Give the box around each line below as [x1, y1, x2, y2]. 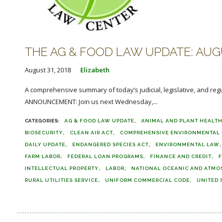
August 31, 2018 [25, 65, 71, 74]
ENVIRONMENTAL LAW [156, 142, 220, 147]
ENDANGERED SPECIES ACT [72, 142, 149, 147]
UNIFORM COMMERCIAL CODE [105, 177, 190, 183]
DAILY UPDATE [25, 142, 65, 147]
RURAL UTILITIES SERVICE [25, 177, 98, 183]
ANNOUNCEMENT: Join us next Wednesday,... [25, 97, 158, 106]
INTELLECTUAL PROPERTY [25, 166, 99, 171]
